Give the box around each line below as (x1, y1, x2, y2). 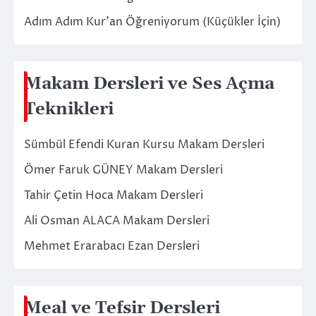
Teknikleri (24, 98, 114, 120)
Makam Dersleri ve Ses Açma (24, 73, 274, 95)
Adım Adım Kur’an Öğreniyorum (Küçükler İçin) (24, 13, 281, 30)
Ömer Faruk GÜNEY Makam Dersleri (24, 162, 223, 178)
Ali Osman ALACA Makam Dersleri (24, 212, 209, 229)
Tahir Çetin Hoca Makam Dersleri (24, 187, 203, 203)
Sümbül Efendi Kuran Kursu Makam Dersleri (24, 136, 265, 152)
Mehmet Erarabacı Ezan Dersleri (24, 238, 200, 254)
